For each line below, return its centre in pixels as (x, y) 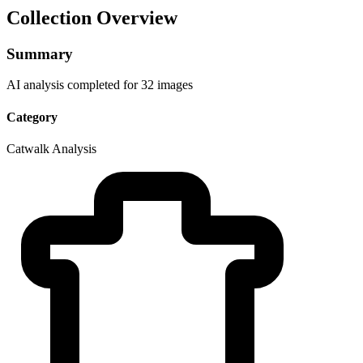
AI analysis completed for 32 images (100, 85)
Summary (40, 53)
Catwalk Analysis (51, 148)
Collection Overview (92, 17)
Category (32, 117)
